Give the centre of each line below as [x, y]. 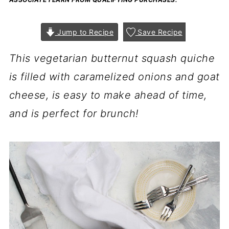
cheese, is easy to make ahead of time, [108, 95]
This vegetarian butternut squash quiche [112, 58]
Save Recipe [159, 32]
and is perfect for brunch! [74, 113]
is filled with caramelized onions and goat [114, 77]
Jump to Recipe [84, 32]
